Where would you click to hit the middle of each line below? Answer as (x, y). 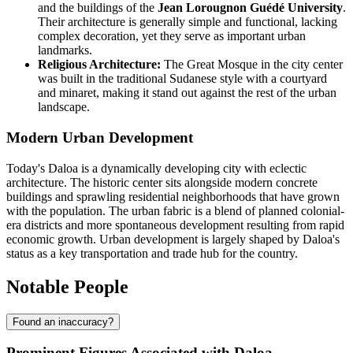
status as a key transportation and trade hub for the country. (152, 253)
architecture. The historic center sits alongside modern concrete (162, 182)
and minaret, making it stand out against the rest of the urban (187, 93)
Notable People (67, 286)
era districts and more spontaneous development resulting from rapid (175, 225)
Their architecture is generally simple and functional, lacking (188, 22)
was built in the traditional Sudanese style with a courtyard (182, 79)
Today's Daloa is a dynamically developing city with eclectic (156, 168)
